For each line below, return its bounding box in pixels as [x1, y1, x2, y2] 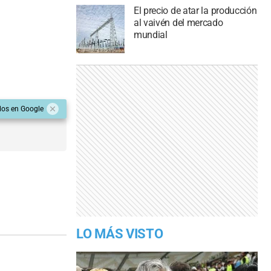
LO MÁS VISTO [76, 226, 163, 242]
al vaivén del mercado [133, 17, 223, 29]
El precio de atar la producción [133, 5, 257, 17]
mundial [133, 29, 168, 41]
